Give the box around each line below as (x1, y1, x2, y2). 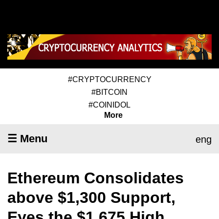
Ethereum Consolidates (7, 169, 184, 187)
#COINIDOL (88, 100, 131, 109)
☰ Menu (7, 132, 47, 145)
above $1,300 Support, (7, 188, 175, 206)
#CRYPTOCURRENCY (67, 75, 152, 84)
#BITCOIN (91, 88, 128, 96)
